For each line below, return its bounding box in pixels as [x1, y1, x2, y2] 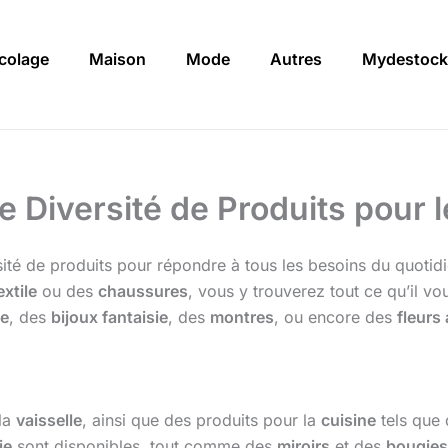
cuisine [321, 410, 376, 431]
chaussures [98, 281, 188, 302]
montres [210, 307, 274, 328]
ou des [37, 281, 98, 302]
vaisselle [16, 410, 82, 431]
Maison [89, 49, 146, 70]
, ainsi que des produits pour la [82, 410, 321, 431]
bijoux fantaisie [51, 307, 168, 328]
